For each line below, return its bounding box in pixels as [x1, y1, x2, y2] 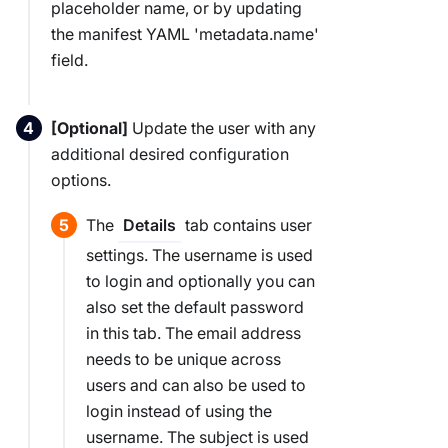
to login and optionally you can [86, 271, 316, 292]
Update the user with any [128, 117, 317, 138]
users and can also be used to [86, 375, 307, 396]
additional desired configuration [51, 143, 290, 164]
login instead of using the [86, 401, 273, 422]
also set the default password [86, 297, 305, 318]
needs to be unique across [86, 349, 282, 370]
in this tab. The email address [86, 323, 302, 344]
